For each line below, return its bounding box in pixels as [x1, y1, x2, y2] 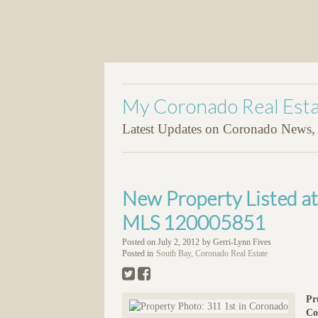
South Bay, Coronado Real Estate [156, 248, 268, 258]
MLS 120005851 [122, 209, 265, 234]
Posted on [122, 237, 158, 247]
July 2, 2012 [158, 237, 199, 247]
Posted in [122, 248, 153, 258]
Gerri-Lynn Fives [213, 237, 271, 247]
